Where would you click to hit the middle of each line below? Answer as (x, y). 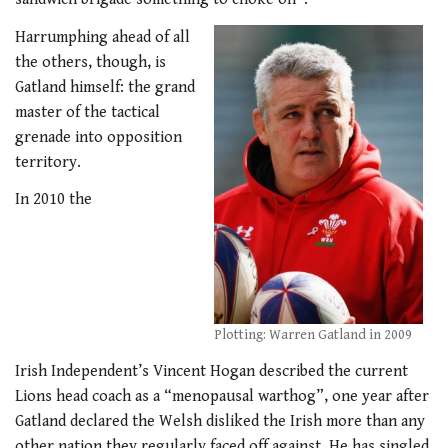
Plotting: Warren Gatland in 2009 (313, 335)
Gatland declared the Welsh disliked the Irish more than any (220, 421)
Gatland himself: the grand (105, 87)
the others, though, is (90, 62)
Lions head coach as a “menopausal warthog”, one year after (222, 396)
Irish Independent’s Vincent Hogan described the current (211, 371)
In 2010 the (53, 200)
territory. (48, 162)
